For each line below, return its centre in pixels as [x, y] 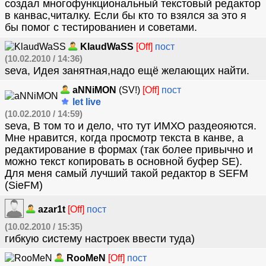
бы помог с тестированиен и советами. [101, 27]
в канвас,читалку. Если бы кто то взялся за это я [126, 15]
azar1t [52, 209]
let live [85, 102]
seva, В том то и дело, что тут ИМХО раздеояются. [131, 126]
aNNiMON [94, 90]
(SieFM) [24, 185]
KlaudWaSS [107, 47]
